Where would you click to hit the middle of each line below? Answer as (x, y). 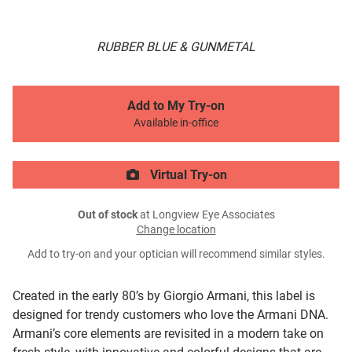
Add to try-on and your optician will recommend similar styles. (176, 255)
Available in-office (176, 123)
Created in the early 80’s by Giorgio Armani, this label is (164, 296)
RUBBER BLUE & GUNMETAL (176, 47)
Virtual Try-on (187, 175)
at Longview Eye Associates (206, 215)
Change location (176, 230)
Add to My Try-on (176, 106)
